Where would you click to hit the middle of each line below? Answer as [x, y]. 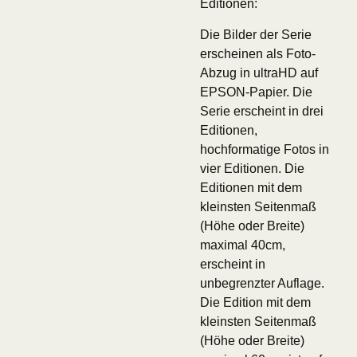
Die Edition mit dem [255, 302]
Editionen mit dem [251, 187]
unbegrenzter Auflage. [262, 283]
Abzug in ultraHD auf [259, 73]
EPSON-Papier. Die [256, 92]
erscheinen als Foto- [257, 53]
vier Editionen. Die [252, 168]
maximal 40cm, [242, 245]
